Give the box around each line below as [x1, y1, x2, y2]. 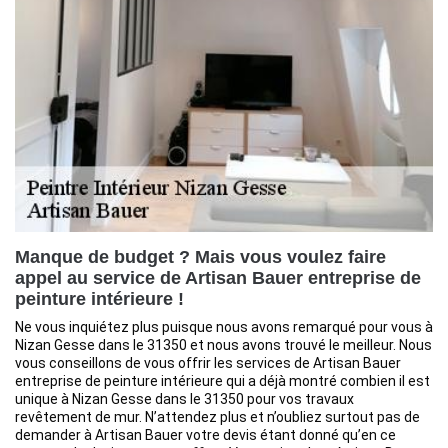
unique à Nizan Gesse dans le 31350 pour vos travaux [15, 391, 354, 407]
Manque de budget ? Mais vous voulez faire [15, 247, 386, 267]
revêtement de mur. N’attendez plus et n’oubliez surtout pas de [15, 409, 420, 425]
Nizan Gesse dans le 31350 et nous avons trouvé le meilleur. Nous [15, 337, 432, 353]
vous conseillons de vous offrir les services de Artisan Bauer [15, 355, 401, 371]
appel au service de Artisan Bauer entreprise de [15, 268, 421, 288]
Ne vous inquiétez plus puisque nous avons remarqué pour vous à [15, 319, 433, 335]
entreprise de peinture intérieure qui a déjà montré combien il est [15, 373, 430, 389]
